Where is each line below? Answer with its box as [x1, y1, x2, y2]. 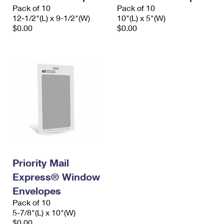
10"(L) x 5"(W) [117, 13, 165, 23]
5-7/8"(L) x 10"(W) [12, 207, 75, 217]
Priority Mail [12, 156, 69, 169]
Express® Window [12, 170, 100, 183]
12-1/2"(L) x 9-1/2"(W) [12, 13, 90, 23]
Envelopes [12, 184, 61, 197]
